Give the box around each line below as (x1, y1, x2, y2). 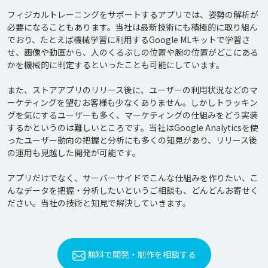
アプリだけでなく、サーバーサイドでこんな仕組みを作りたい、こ (7, 172, 258, 184)
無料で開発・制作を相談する (85, 248, 196, 260)
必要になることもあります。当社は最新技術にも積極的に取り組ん (7, 21, 258, 33)
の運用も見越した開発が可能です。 (7, 147, 141, 159)
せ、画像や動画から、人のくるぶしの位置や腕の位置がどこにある (7, 46, 258, 58)
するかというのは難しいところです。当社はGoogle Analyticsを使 (7, 121, 258, 133)
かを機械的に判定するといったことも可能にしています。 (7, 59, 224, 71)
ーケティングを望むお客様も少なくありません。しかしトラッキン (7, 96, 258, 108)
